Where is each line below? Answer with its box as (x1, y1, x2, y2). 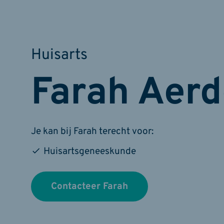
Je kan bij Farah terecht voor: (31, 125, 153, 138)
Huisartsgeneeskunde (43, 145, 136, 158)
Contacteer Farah (51, 180, 128, 193)
